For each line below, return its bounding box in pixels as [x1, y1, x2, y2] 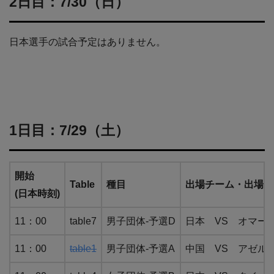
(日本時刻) [15, 188, 60, 199]
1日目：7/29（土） [9, 122, 129, 139]
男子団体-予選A [106, 243, 175, 254]
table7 [70, 216, 97, 227]
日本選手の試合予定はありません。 [9, 37, 166, 48]
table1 [70, 243, 97, 254]
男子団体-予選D [106, 216, 176, 227]
